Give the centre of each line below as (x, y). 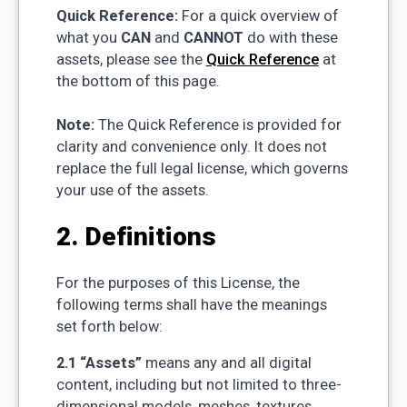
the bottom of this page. (138, 82)
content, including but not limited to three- (199, 385)
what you (88, 38)
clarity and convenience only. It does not (191, 147)
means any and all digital (228, 363)
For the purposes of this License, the (178, 283)
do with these (290, 38)
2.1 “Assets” (100, 363)
